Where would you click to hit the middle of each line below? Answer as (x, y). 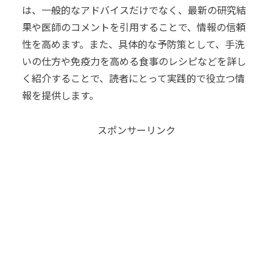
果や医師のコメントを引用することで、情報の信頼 (134, 27)
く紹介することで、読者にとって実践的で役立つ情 (133, 78)
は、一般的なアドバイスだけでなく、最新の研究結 (134, 10)
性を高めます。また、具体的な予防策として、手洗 (133, 44)
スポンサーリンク (136, 129)
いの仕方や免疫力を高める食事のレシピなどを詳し (134, 61)
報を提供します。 (60, 95)
